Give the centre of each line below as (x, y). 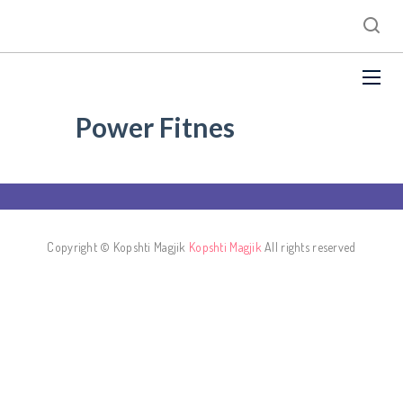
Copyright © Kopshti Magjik (118, 247)
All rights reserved (309, 247)
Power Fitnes (155, 127)
